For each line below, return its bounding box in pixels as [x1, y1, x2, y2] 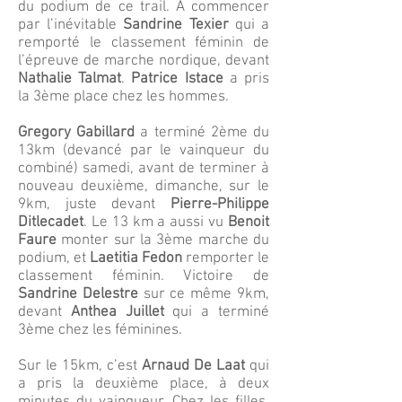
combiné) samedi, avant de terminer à [18, 160, 269, 178]
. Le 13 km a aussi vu [83, 214, 224, 232]
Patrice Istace [131, 70, 223, 88]
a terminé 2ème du [135, 124, 270, 142]
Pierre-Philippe [170, 196, 269, 214]
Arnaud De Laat [142, 357, 245, 375]
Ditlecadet [18, 214, 83, 232]
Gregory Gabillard [18, 124, 135, 142]
